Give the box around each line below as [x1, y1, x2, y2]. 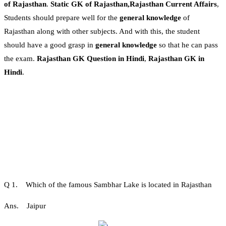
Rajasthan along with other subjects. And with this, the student [4, 27, 200, 36]
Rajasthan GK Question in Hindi [37, 54, 144, 63]
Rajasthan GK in [148, 54, 204, 63]
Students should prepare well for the [4, 14, 120, 22]
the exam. [4, 54, 37, 63]
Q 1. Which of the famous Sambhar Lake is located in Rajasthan [4, 181, 212, 189]
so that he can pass [157, 41, 218, 49]
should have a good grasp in [4, 41, 95, 49]
